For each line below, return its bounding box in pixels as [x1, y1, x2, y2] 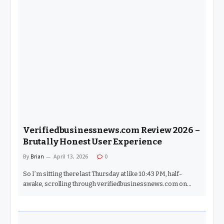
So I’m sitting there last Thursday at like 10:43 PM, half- [23, 170, 182, 178]
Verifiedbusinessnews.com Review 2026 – [23, 125, 200, 136]
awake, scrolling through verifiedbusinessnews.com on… [23, 180, 191, 188]
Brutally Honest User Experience [23, 136, 162, 147]
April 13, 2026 [53, 153, 88, 160]
